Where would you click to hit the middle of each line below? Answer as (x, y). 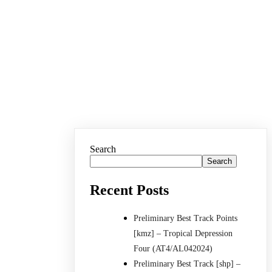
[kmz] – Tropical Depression (183, 233)
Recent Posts (130, 190)
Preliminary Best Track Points (186, 218)
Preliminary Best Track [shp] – (187, 263)
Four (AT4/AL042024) (173, 248)
